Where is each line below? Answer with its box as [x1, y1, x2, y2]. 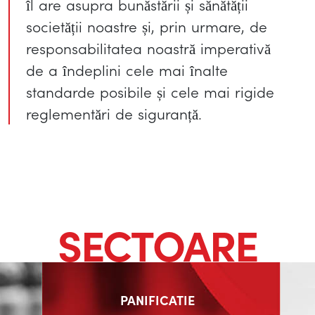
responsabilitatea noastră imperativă [26, 37, 271, 59]
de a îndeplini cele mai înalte [26, 59, 229, 81]
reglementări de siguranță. [26, 103, 202, 124]
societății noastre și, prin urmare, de [26, 15, 268, 37]
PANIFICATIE [120, 291, 195, 309]
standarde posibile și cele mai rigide [26, 81, 275, 103]
